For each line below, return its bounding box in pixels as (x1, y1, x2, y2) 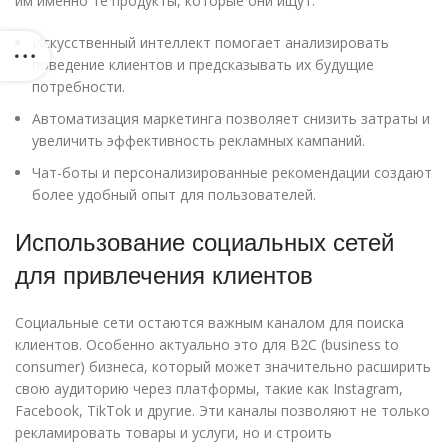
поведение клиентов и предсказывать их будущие (32, 55, 374, 75)
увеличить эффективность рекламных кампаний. (32, 131, 365, 151)
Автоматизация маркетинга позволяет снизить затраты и (32, 109, 430, 129)
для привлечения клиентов (15, 260, 313, 291)
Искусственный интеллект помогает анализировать (32, 33, 389, 53)
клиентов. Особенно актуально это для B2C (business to (15, 335, 399, 355)
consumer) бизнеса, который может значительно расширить (15, 357, 431, 377)
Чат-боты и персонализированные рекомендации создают (32, 163, 432, 183)
